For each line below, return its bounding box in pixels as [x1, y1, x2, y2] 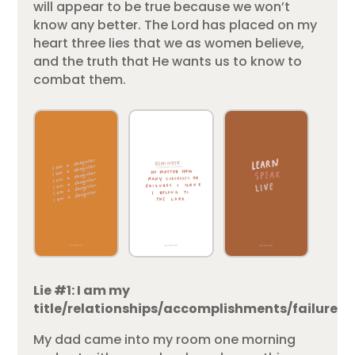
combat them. [33, 70, 127, 89]
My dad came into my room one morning [33, 330, 296, 349]
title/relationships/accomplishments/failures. [33, 300, 349, 319]
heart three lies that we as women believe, [33, 33, 305, 52]
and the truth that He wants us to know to [33, 52, 303, 71]
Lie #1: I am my [33, 281, 131, 300]
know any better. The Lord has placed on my [33, 15, 318, 34]
